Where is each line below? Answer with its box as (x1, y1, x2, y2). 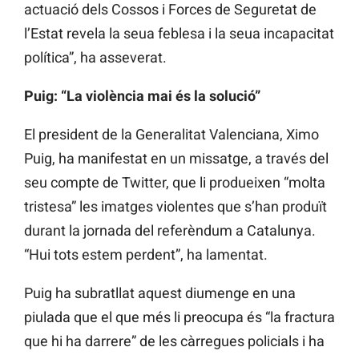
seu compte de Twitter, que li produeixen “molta (24, 174, 325, 192)
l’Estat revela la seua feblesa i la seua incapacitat (24, 25, 334, 42)
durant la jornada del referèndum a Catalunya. (24, 222, 316, 240)
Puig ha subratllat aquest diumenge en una (24, 284, 296, 302)
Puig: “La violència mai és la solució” (24, 87, 260, 105)
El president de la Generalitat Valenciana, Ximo (24, 126, 319, 143)
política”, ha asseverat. (24, 49, 167, 67)
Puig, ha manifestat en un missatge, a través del (24, 150, 329, 167)
